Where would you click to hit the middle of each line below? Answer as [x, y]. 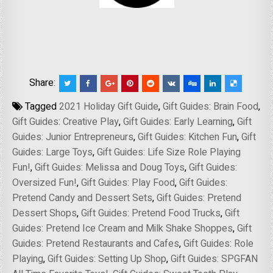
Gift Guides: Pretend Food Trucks [151, 213]
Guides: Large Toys [53, 152]
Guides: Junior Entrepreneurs [73, 137]
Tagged [41, 106]
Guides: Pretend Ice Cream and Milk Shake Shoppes [123, 228]
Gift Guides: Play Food [128, 183]
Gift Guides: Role [219, 243]
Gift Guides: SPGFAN [214, 259]
